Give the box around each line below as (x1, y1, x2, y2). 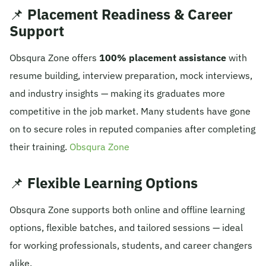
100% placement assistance (99, 51, 226, 64)
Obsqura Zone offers (9, 51, 99, 64)
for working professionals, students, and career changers (9, 239, 252, 251)
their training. (9, 140, 69, 153)
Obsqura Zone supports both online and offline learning (9, 203, 245, 216)
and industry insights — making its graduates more (9, 87, 225, 99)
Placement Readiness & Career (27, 4, 233, 24)
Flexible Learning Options (27, 173, 198, 192)
